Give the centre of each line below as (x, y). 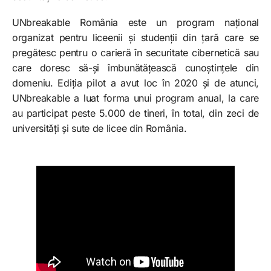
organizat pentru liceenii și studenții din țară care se (135, 37)
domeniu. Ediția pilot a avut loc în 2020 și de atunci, (135, 83)
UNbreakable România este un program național (135, 22)
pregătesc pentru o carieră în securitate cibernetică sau (135, 52)
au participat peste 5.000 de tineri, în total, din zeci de (135, 113)
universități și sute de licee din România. (100, 128)
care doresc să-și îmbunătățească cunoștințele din (135, 67)
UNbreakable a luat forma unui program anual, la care (135, 98)
